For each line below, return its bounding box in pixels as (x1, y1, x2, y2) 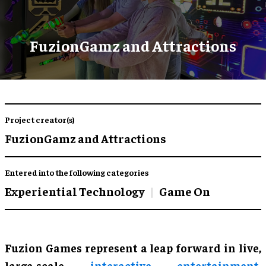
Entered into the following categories (5, 166, 148, 178)
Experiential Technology (5, 183, 145, 198)
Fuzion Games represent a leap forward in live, (5, 240, 261, 255)
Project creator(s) (5, 113, 75, 125)
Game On (159, 183, 210, 198)
